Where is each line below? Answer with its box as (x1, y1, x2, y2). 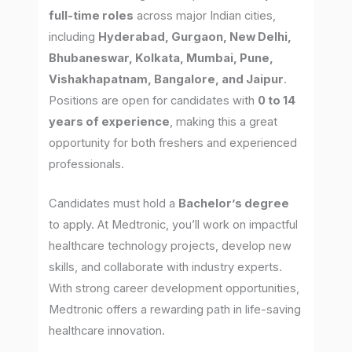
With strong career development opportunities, (49, 281, 300, 296)
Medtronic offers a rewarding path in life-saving (49, 302, 302, 317)
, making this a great (170, 114, 278, 129)
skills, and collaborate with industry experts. (49, 260, 283, 275)
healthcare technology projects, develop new (49, 239, 292, 254)
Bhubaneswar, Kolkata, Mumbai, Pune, (49, 50, 274, 65)
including (49, 29, 99, 44)
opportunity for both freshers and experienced (49, 135, 298, 150)
